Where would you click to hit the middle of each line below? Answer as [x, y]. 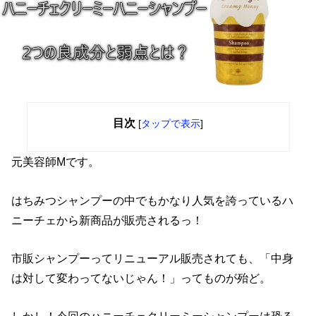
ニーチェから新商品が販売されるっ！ [108, 220]
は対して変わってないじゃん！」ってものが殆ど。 [141, 278]
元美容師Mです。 [56, 162]
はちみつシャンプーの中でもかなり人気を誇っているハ [153, 200]
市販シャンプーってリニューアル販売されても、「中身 [153, 258]
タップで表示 [171, 124]
